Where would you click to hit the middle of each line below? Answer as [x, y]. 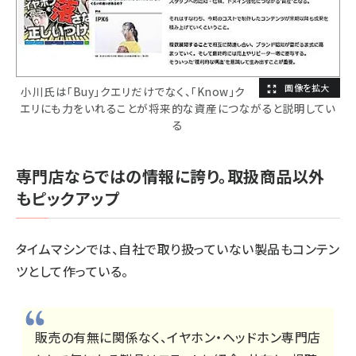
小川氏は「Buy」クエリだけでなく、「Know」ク [133, 91]
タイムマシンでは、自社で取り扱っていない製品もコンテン [178, 248]
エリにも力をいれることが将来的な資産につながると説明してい [178, 108]
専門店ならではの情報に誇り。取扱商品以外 [170, 176]
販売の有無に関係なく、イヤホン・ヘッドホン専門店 [178, 337]
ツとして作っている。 [72, 271]
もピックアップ [68, 198]
